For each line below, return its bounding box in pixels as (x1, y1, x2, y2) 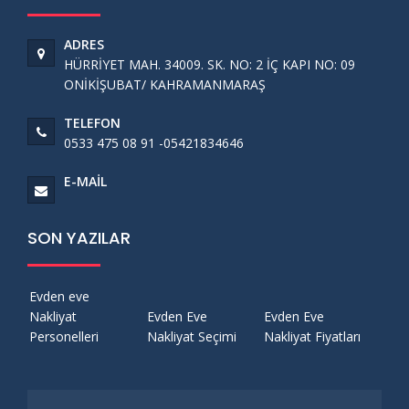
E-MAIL (64, 173, 107, 190)
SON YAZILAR (27, 226, 131, 249)
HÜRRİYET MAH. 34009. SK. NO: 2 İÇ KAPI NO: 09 (64, 56, 355, 73)
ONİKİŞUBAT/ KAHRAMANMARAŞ (64, 76, 266, 93)
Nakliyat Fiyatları (264, 328, 362, 345)
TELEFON (64, 114, 121, 131)
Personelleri (29, 328, 99, 345)
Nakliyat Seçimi (146, 328, 236, 345)
